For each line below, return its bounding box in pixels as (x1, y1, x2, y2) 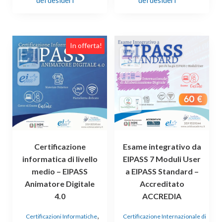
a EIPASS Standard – (125, 166, 199, 176)
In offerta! (70, 41, 103, 50)
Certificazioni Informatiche (26, 213, 98, 221)
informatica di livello (22, 154, 98, 164)
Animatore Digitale (25, 179, 95, 189)
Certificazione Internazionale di (122, 213, 206, 221)
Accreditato (139, 179, 184, 189)
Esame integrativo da (122, 142, 201, 152)
